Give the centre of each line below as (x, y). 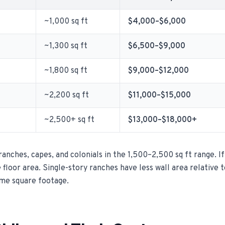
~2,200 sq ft (67, 95)
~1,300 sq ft (66, 46)
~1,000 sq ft (66, 22)
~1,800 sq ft (66, 71)
